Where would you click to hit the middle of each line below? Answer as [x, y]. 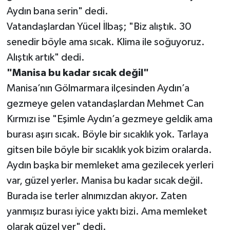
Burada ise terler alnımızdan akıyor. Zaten [97, 196]
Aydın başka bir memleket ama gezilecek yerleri [110, 166]
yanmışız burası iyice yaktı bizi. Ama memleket [107, 212]
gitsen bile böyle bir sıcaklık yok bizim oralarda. [109, 150]
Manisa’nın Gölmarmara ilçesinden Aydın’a [98, 89]
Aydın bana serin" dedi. [57, 12]
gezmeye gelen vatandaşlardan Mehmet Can [105, 104]
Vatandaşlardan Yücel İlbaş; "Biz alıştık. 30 [99, 27]
